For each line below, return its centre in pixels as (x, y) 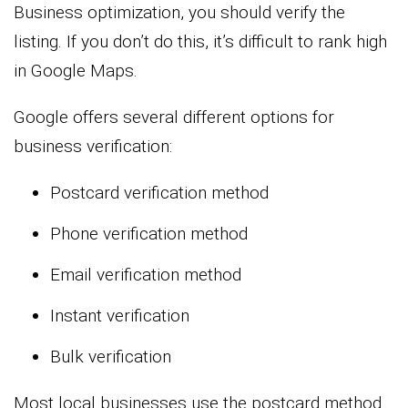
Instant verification (120, 315)
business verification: (93, 146)
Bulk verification (111, 356)
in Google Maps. (76, 70)
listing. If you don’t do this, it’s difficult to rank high (200, 41)
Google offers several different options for (174, 117)
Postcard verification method (159, 192)
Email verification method (146, 274)
